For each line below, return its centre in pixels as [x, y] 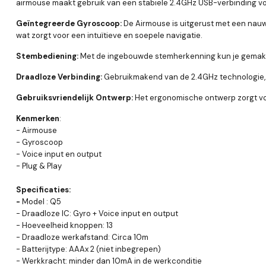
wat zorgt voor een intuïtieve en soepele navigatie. [109, 35]
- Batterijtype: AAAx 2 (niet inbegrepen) [88, 249]
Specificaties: [43, 189]
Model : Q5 [42, 201]
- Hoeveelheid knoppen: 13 [64, 225]
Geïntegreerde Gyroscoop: [69, 23]
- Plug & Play [39, 166]
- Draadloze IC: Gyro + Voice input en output [97, 213]
